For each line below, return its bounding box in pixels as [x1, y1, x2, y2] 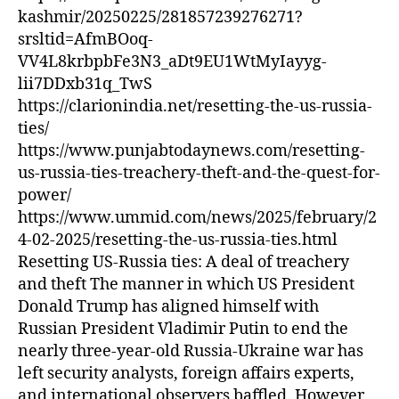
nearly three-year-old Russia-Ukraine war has [18, 341, 363, 362]
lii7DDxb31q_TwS [18, 74, 152, 95]
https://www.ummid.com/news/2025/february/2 [18, 208, 377, 229]
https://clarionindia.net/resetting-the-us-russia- [18, 96, 372, 118]
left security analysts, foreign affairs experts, [18, 363, 354, 385]
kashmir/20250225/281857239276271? [18, 7, 303, 28]
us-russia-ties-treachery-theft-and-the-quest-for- [18, 163, 380, 184]
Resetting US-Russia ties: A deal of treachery [18, 252, 349, 273]
